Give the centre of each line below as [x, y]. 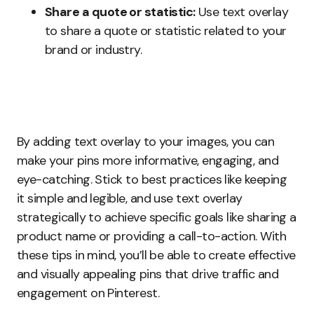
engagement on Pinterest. [88, 293]
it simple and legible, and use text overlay [130, 199]
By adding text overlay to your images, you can [146, 142]
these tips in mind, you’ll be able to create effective [156, 255]
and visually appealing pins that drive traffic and [148, 274]
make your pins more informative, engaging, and [148, 161]
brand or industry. [94, 50]
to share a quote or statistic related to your [166, 31]
